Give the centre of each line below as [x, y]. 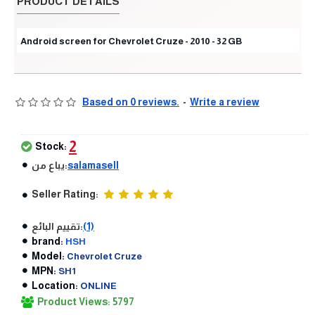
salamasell [93, 165]
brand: [47, 241]
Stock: [51, 146]
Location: [55, 285]
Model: [48, 256]
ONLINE [98, 285]
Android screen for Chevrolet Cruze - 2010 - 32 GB [131, 41]
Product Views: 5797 [86, 301]
